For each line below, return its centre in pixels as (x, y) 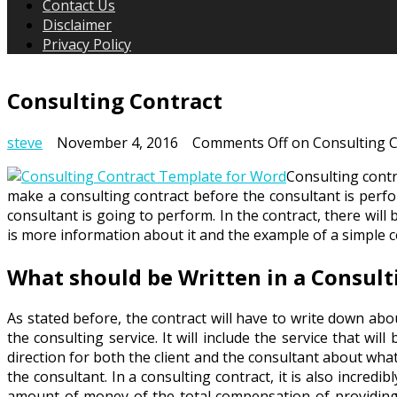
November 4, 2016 (117, 142)
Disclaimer (77, 24)
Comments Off (240, 142)
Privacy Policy (87, 44)
